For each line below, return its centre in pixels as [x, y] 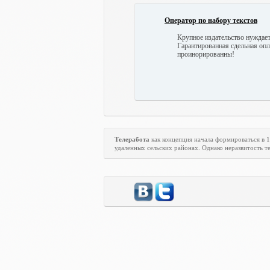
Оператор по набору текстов [211, 20]
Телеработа [133, 139]
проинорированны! [206, 54]
